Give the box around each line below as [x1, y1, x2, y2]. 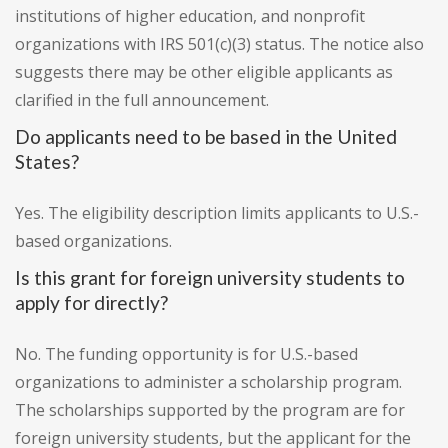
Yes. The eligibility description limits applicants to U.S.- [15, 202, 419, 225]
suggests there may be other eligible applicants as [15, 61, 393, 84]
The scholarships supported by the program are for [15, 399, 405, 422]
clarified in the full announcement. [15, 89, 269, 112]
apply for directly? [15, 291, 168, 315]
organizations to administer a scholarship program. [15, 371, 402, 394]
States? [15, 150, 79, 174]
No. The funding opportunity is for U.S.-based [15, 343, 358, 366]
